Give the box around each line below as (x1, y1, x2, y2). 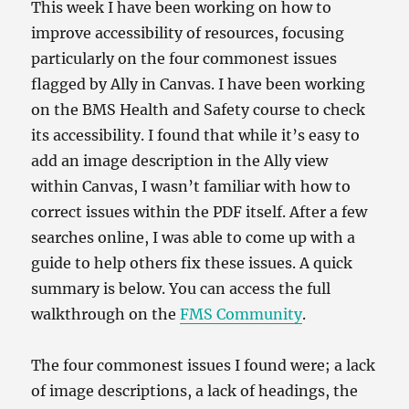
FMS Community (180, 305, 303, 324)
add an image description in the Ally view (31, 152, 329, 171)
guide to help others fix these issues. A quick (31, 254, 353, 273)
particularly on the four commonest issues (31, 49, 338, 68)
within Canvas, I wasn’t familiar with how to (31, 177, 351, 196)
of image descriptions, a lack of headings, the (31, 382, 359, 401)
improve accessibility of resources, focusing (31, 24, 345, 43)
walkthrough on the (31, 305, 181, 324)
